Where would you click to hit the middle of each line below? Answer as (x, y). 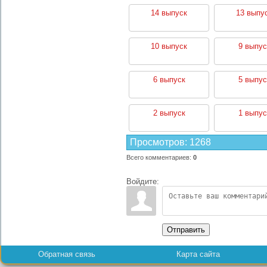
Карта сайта (198, 254)
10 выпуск (169, 46)
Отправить (186, 229)
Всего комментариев (158, 157)
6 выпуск (169, 79)
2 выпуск (169, 113)
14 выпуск (169, 13)
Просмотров (157, 142)
